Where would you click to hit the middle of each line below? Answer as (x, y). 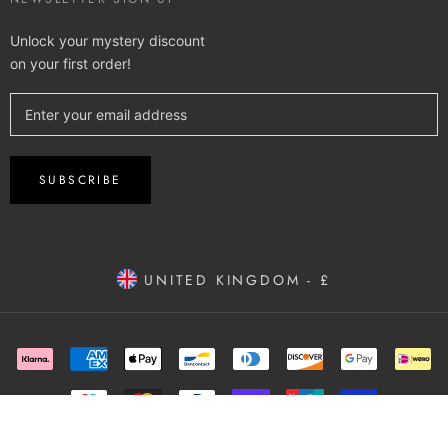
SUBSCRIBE (80, 179)
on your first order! (70, 63)
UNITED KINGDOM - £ (234, 279)
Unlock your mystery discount (107, 40)
